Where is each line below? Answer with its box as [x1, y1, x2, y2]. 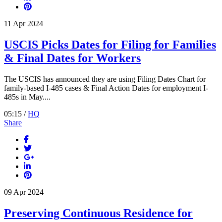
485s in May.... [4, 92, 51, 101]
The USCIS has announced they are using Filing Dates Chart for [4, 74, 206, 83]
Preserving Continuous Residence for [4, 206, 193, 220]
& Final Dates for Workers [4, 52, 141, 65]
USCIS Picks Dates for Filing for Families [4, 38, 216, 52]
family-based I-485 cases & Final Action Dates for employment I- [4, 83, 208, 92]
